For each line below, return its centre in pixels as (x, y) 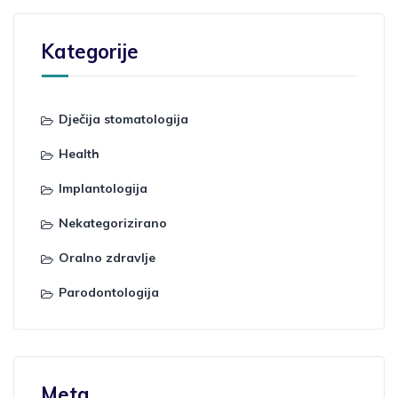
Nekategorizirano (113, 223)
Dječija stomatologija (123, 119)
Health (79, 154)
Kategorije (90, 52)
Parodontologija (109, 292)
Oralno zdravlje (107, 258)
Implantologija (103, 188)
